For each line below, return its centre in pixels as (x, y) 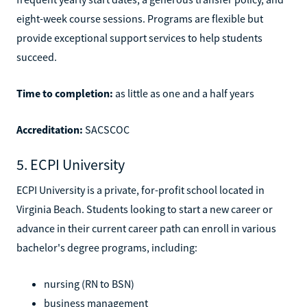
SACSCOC (106, 129)
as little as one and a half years (184, 93)
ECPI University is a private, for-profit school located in (140, 189)
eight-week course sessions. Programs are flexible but (140, 18)
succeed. (37, 57)
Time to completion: (65, 93)
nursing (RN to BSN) (89, 283)
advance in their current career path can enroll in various (146, 228)
